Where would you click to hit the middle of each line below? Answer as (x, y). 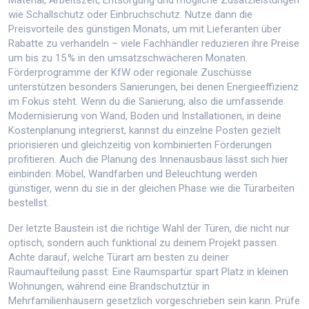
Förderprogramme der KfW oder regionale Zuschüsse (130, 73)
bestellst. (29, 203)
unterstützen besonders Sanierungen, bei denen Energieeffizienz (153, 87)
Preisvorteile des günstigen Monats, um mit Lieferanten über (145, 29)
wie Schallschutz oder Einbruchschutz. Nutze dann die (130, 15)
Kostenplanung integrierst (66, 131)
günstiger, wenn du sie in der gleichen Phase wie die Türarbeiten (151, 189)
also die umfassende (236, 102)
